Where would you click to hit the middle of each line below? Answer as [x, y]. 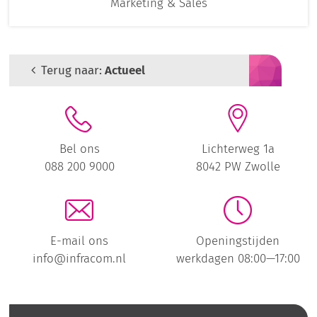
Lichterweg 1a [238, 149]
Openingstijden [238, 241]
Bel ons [79, 149]
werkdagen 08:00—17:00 [238, 259]
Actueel [125, 70]
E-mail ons [79, 241]
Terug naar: [73, 70]
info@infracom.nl [79, 259]
